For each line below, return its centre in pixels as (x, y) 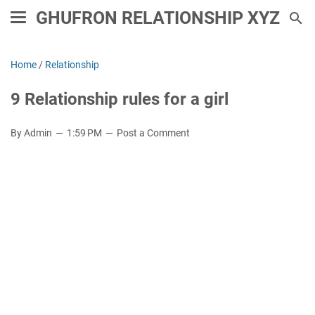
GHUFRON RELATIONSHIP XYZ (157, 18)
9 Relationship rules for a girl (120, 99)
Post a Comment (153, 133)
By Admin (32, 133)
